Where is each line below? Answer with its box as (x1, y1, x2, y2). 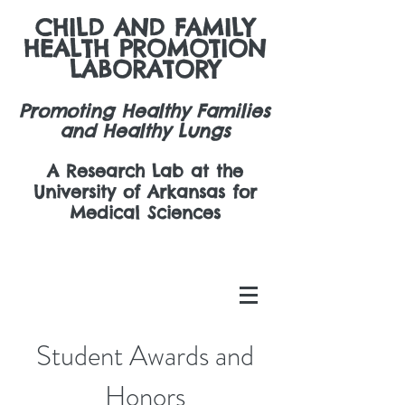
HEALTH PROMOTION (24, 33, 266, 63)
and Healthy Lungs (59, 119, 231, 142)
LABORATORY (70, 54, 220, 84)
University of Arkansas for (33, 181, 257, 202)
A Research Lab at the (46, 160, 243, 182)
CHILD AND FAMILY (35, 13, 254, 42)
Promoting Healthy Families (19, 99, 270, 122)
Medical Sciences (69, 202, 221, 223)
